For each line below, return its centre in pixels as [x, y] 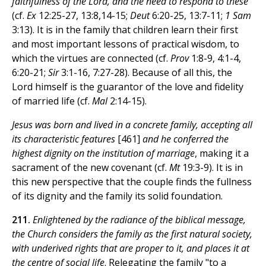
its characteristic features [64, 139]
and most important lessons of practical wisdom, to [126, 44]
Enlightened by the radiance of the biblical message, [139, 220]
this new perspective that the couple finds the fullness [132, 182]
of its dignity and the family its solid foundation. [117, 196]
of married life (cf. [52, 101]
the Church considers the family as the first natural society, [132, 234]
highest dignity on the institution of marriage [103, 153]
